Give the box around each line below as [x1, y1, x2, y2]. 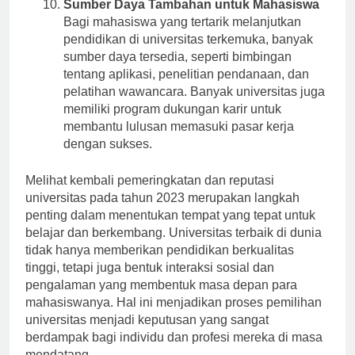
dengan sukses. [63, 151, 152, 165]
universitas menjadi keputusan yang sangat [25, 326, 269, 341]
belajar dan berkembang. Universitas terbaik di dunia [25, 239, 322, 254]
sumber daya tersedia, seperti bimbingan [63, 63, 292, 78]
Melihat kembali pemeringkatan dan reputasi [25, 187, 274, 201]
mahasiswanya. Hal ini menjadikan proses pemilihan [25, 309, 322, 323]
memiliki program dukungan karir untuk [63, 116, 281, 130]
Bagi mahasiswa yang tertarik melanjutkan [63, 29, 301, 43]
